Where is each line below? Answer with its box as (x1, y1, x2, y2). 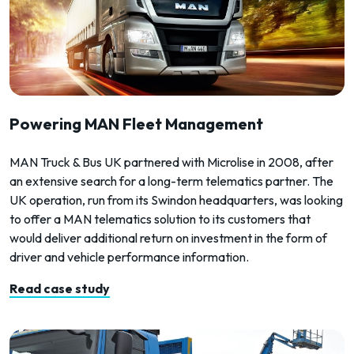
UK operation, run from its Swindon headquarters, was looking (9, 191, 343, 208)
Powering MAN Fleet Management (9, 113, 263, 134)
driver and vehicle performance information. (9, 248, 249, 265)
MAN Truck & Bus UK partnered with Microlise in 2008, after (9, 153, 333, 170)
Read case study (9, 280, 110, 296)
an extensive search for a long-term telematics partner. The (9, 172, 333, 189)
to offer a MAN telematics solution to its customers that (9, 210, 311, 227)
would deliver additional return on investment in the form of (9, 229, 327, 246)
